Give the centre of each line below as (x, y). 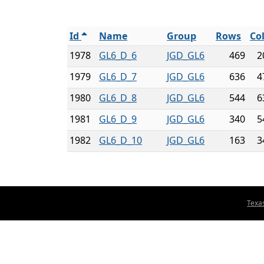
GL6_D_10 (121, 140)
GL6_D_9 (118, 119)
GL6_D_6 (118, 55)
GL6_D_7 (118, 77)
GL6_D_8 (118, 98)
